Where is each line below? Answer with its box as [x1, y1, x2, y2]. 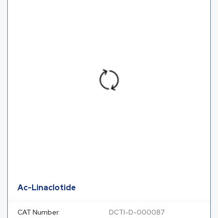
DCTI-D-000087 [109, 208, 164, 217]
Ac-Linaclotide [18, 182, 76, 193]
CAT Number [18, 208, 59, 217]
